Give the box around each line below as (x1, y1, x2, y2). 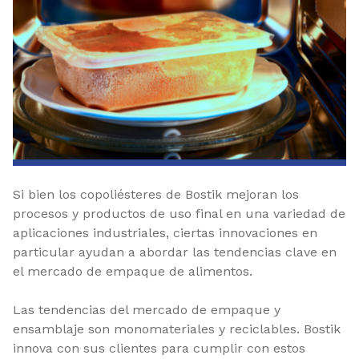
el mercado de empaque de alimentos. (13, 263, 252, 279)
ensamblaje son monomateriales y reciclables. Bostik (13, 321, 341, 337)
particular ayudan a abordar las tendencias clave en (13, 244, 337, 260)
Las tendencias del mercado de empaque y (13, 301, 280, 317)
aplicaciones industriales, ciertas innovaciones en (13, 224, 317, 240)
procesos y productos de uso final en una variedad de (13, 205, 345, 221)
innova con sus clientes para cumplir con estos (13, 340, 305, 356)
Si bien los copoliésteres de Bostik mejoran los (13, 186, 299, 202)
